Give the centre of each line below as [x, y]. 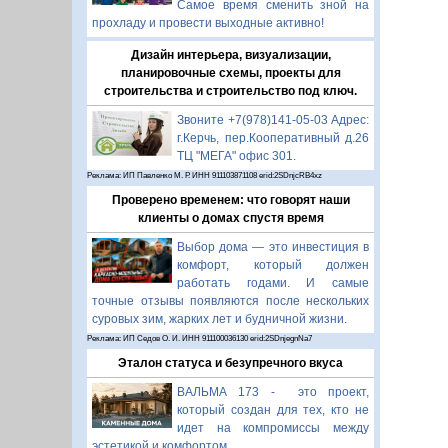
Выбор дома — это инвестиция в [273, 247]
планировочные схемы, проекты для [230, 73]
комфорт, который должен [273, 265]
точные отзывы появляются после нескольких [230, 301]
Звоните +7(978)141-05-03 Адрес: [273, 120]
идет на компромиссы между [273, 428]
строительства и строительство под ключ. [230, 91]
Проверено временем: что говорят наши [230, 200]
